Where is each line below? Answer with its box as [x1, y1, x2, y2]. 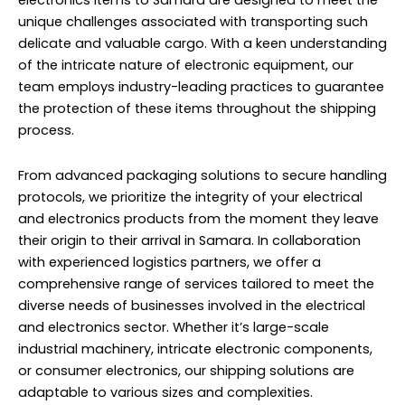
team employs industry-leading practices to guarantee [18, 78, 384, 97]
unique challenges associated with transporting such [18, 13, 368, 32]
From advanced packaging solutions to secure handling [18, 165, 387, 184]
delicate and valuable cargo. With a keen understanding [18, 34, 387, 53]
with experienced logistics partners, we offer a [18, 252, 321, 271]
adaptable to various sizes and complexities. [18, 382, 313, 401]
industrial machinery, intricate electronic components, [18, 339, 372, 358]
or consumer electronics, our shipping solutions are [18, 361, 354, 380]
